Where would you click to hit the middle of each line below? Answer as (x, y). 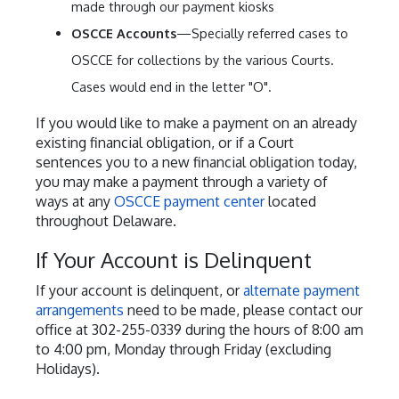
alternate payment (301, 290)
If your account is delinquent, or (139, 290)
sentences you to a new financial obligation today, (196, 162)
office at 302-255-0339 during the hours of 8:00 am (199, 329)
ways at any (75, 201)
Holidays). (68, 368)
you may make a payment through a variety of (182, 181)
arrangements (80, 309)
